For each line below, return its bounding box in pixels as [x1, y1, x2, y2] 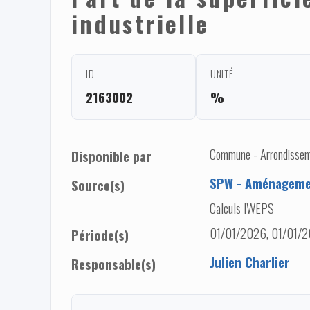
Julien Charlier [210, 252, 290, 271]
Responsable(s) [71, 254, 156, 273]
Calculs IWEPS [210, 198, 274, 217]
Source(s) [71, 175, 125, 194]
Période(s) [71, 225, 129, 244]
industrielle [71, 6, 210, 41]
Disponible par [71, 146, 152, 165]
